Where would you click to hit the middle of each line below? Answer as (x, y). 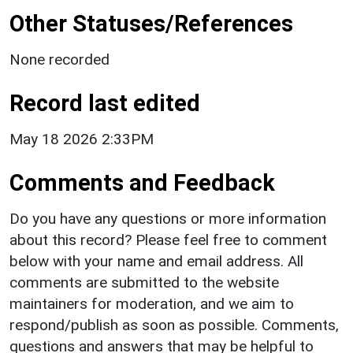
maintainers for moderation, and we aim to (152, 304)
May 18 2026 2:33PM (82, 139)
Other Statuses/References (151, 24)
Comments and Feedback (142, 183)
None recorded (59, 60)
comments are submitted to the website (144, 283)
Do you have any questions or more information (168, 219)
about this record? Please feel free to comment (168, 240)
